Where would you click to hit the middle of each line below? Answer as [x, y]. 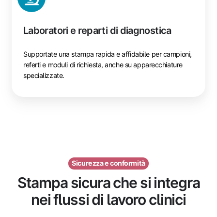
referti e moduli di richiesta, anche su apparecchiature [103, 65]
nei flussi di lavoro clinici [108, 200]
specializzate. [44, 76]
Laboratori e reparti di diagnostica [97, 31]
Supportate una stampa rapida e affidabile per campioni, [108, 54]
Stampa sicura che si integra [108, 183]
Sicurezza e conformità [108, 163]
